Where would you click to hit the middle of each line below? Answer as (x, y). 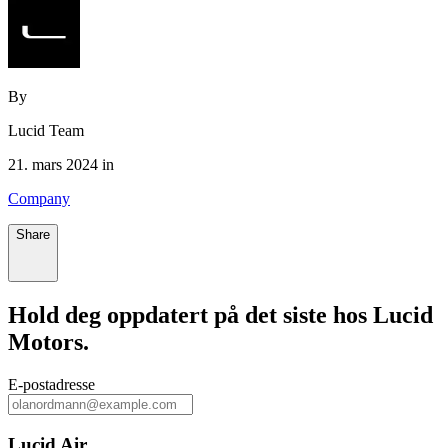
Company (39, 199)
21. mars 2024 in (61, 165)
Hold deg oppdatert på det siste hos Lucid (220, 315)
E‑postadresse (51, 385)
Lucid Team (46, 131)
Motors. (48, 342)
